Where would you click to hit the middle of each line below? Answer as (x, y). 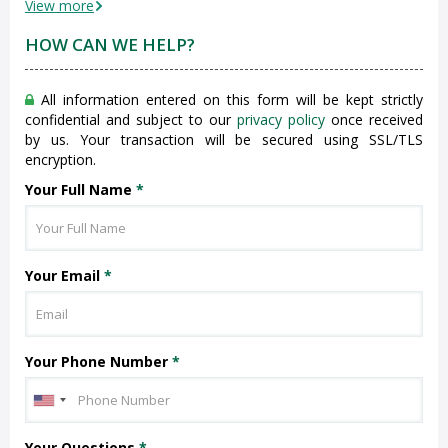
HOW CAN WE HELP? (110, 44)
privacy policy (281, 119)
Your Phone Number (98, 361)
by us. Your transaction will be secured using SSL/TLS (224, 139)
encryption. (60, 159)
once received (374, 119)
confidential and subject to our (131, 119)
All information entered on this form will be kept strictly (228, 99)
